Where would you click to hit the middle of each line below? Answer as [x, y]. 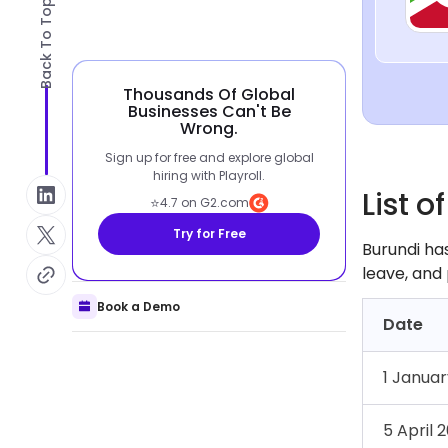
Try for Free [209, 233]
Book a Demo [138, 306]
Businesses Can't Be [209, 111]
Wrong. [209, 128]
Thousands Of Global [209, 94]
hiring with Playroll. [209, 175]
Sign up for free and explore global [209, 157]
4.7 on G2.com [204, 202]
